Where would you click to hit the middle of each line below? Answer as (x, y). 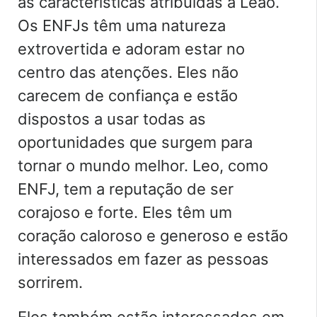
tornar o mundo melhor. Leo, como (143, 165)
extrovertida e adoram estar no (131, 48)
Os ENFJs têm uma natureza (122, 25)
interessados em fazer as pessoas (143, 259)
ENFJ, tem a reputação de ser (126, 189)
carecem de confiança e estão (128, 95)
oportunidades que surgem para (135, 142)
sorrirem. (50, 282)
